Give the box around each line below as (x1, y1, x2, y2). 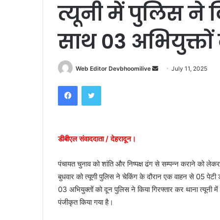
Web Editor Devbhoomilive (76, 65, 151, 72)
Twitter (101, 82, 122, 90)
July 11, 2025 (171, 65, 207, 72)
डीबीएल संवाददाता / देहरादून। (58, 134, 136, 144)
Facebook (77, 82, 107, 90)
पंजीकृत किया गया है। (58, 197, 113, 207)
